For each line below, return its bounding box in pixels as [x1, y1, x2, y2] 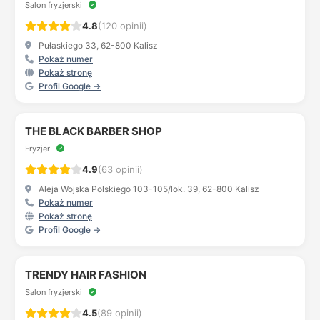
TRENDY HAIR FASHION [25, 268, 146, 281]
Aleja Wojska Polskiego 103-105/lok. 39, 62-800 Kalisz [36, 184, 259, 194]
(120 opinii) [98, 20, 147, 31]
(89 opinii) [97, 307, 142, 319]
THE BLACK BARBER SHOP [25, 124, 162, 138]
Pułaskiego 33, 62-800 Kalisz [36, 40, 158, 51]
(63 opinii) [98, 164, 143, 175]
